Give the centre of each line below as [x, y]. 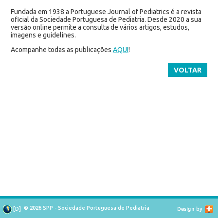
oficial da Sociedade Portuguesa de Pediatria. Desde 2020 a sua [106, 19]
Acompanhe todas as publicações [62, 49]
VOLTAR [188, 70]
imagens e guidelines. [43, 35]
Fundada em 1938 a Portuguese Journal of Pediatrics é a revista [106, 11]
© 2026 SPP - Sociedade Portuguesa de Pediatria [87, 208]
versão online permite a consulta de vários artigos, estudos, [100, 27]
